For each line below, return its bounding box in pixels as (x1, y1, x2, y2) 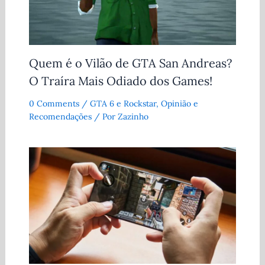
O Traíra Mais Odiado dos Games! (28, 73, 212, 89)
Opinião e (160, 98, 198, 109)
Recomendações (28, 111, 92, 122)
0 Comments (28, 98, 79, 109)
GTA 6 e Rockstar (89, 98, 156, 109)
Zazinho (117, 111, 148, 122)
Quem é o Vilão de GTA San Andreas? (28, 56, 232, 71)
